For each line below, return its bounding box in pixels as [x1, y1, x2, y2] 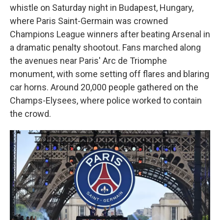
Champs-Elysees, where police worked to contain [10, 95, 202, 106]
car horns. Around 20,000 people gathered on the [10, 82, 198, 92]
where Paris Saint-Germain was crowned [10, 16, 168, 26]
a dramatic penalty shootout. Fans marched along [10, 42, 201, 53]
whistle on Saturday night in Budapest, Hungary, [10, 2, 193, 13]
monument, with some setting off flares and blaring [10, 69, 209, 79]
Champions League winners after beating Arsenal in [10, 29, 210, 39]
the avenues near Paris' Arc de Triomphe [10, 55, 167, 66]
